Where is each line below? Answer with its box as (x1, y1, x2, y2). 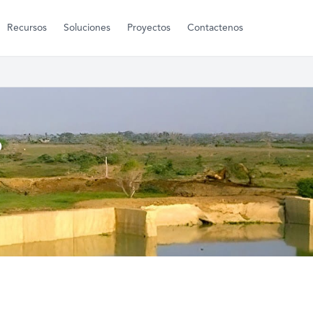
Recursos (7, 23, 47, 33)
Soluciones (64, 23, 110, 33)
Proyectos (127, 23, 170, 33)
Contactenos (187, 23, 243, 33)
